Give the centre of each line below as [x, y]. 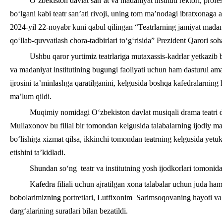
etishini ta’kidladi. [38, 152]
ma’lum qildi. [31, 96]
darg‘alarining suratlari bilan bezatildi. [69, 211]
